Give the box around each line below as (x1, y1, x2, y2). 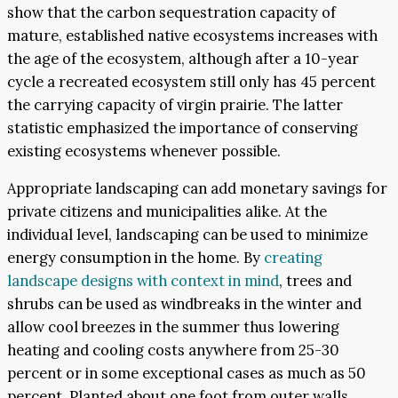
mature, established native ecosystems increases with (7, 25, 378, 45)
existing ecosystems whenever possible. (7, 140, 281, 161)
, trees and (279, 271, 352, 291)
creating (264, 248, 322, 268)
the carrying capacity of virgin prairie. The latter (7, 94, 343, 115)
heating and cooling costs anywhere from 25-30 (7, 340, 339, 361)
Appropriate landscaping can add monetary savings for (7, 179, 387, 199)
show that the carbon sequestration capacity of (7, 2, 336, 22)
